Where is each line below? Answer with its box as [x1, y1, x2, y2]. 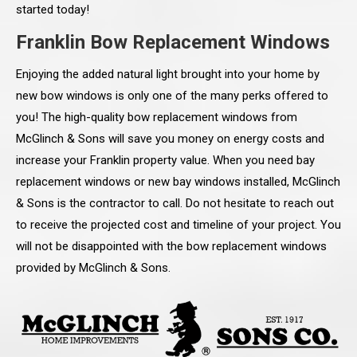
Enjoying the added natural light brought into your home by [16, 67, 320, 82]
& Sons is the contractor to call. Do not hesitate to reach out [16, 196, 334, 211]
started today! [16, 2, 89, 18]
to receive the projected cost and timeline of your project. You [16, 218, 341, 233]
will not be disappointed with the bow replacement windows [16, 239, 327, 254]
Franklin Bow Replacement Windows [16, 31, 330, 54]
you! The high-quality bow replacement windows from [16, 110, 297, 125]
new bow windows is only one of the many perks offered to [16, 88, 328, 104]
